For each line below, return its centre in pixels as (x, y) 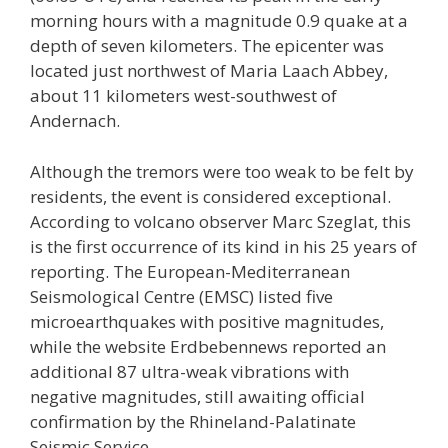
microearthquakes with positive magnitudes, (207, 321)
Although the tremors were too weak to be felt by (222, 171)
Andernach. (75, 121)
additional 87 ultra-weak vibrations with (189, 371)
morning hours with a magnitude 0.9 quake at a (219, 21)
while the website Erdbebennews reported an (208, 346)
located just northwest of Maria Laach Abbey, (209, 71)
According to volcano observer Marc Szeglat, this (220, 221)
